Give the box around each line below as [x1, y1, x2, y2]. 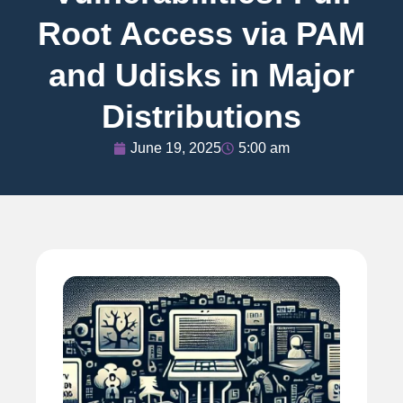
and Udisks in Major [49, 56, 354, 94]
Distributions [102, 97, 301, 135]
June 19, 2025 [130, 139, 221, 156]
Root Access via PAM [38, 14, 365, 52]
